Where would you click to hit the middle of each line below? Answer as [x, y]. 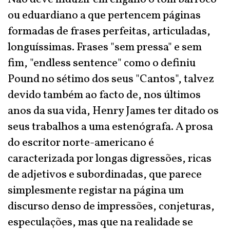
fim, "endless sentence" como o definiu [102, 63]
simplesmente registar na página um [96, 191]
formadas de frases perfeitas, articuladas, [109, 32]
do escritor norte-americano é [81, 143]
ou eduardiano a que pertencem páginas [104, 16]
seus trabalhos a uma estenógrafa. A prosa [110, 127]
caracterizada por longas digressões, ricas [110, 159]
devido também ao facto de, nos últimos [104, 95]
